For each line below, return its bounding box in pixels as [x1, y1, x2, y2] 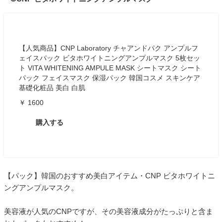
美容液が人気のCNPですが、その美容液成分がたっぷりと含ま [4, 207, 213, 216]
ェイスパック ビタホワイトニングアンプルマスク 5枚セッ [19, 54, 200, 62]
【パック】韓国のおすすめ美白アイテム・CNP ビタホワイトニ [4, 171, 215, 180]
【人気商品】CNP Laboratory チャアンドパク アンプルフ [19, 44, 198, 52]
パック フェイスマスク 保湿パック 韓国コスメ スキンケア [19, 73, 200, 82]
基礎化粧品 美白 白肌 [19, 83, 85, 92]
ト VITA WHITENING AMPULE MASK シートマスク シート [19, 63, 201, 72]
